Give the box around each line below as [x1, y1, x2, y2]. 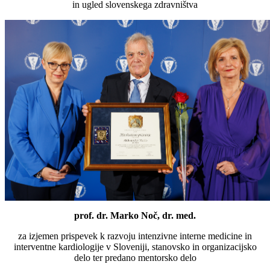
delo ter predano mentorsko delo [74, 253, 196, 263]
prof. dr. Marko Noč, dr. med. [74, 210, 196, 221]
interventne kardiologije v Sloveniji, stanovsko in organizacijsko [13, 242, 257, 253]
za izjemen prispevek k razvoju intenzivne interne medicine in [18, 231, 252, 242]
